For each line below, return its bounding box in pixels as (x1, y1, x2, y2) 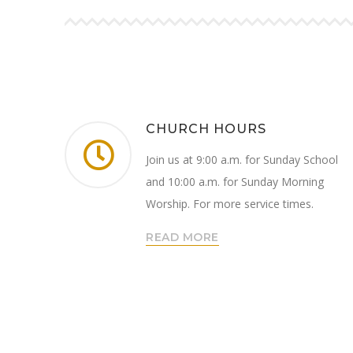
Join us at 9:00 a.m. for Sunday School (146, 152, 338, 168)
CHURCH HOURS (146, 121, 266, 137)
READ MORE (146, 230, 219, 245)
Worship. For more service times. (146, 196, 314, 212)
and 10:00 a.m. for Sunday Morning (146, 174, 324, 190)
